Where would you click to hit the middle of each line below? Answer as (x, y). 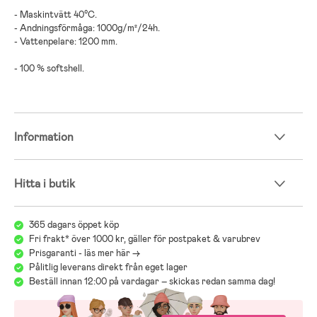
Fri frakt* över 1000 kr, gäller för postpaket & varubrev (145, 239)
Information (44, 137)
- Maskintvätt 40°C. (56, 14)
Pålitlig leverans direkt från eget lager (108, 267)
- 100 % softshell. (49, 68)
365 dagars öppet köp (74, 225)
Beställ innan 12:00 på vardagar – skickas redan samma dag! (152, 282)
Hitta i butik (45, 184)
